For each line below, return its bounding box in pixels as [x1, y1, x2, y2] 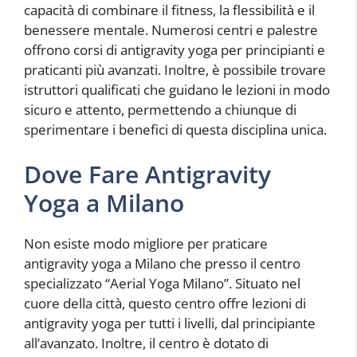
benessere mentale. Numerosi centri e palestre [24, 21, 318, 40]
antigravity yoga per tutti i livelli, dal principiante [24, 313, 316, 332]
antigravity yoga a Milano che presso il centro [24, 253, 300, 273]
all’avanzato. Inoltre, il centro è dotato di [24, 333, 269, 352]
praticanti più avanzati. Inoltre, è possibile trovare [24, 61, 326, 80]
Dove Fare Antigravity [24, 157, 271, 190]
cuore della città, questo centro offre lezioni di [24, 293, 306, 312]
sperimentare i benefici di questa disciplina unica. [24, 120, 327, 139]
